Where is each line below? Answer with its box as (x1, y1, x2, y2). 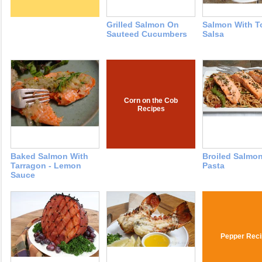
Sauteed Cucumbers (106, 29, 187, 39)
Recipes (137, 105, 165, 113)
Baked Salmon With (11, 151, 88, 161)
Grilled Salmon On (106, 20, 179, 30)
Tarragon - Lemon (11, 161, 81, 171)
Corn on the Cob (124, 96, 178, 105)
